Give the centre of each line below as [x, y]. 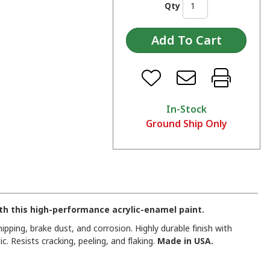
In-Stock [186, 109]
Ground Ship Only [186, 124]
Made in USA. [185, 241]
